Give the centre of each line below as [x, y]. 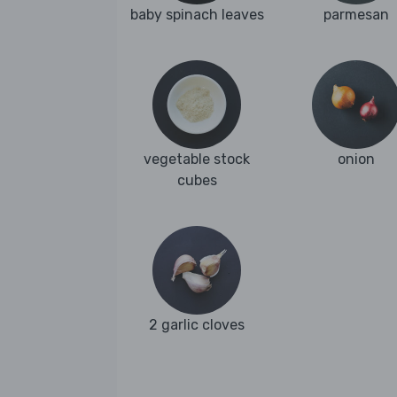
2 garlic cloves [197, 324]
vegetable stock [197, 159]
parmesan [356, 15]
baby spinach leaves [197, 15]
